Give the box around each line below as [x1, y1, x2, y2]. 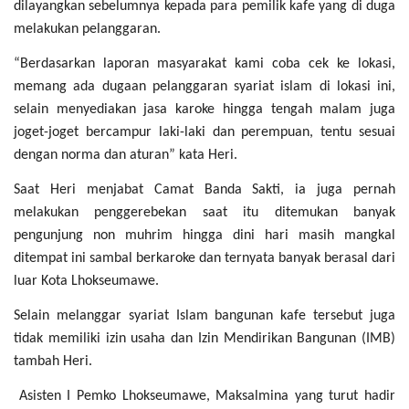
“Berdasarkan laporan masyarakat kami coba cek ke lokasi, [14, 56, 395, 71]
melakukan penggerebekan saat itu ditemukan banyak [14, 204, 395, 220]
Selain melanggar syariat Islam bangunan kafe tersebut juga [14, 308, 395, 323]
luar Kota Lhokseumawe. [14, 273, 159, 288]
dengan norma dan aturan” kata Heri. [14, 147, 237, 163]
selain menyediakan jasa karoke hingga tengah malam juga [14, 101, 395, 117]
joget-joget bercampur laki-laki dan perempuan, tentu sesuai [14, 124, 395, 140]
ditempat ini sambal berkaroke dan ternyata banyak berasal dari [14, 250, 395, 266]
